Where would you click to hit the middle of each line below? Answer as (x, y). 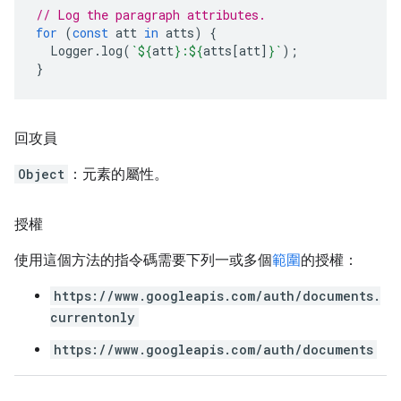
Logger (72, 51)
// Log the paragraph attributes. (151, 15)
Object (41, 174)
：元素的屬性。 (118, 174)
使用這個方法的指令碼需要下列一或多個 (143, 260)
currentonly (93, 317)
